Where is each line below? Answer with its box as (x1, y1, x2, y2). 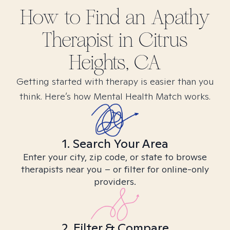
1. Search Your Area (62, 136, 168, 151)
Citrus (139, 28, 188, 52)
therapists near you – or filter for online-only (21, 163, 209, 175)
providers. (94, 176, 136, 187)
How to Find (20, 5, 125, 30)
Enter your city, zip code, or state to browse (23, 151, 207, 163)
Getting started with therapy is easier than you (16, 75, 214, 87)
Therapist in (42, 28, 139, 52)
